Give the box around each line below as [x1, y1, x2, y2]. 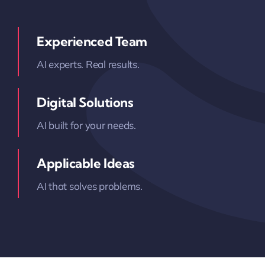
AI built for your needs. [36, 119, 136, 131]
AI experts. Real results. [36, 58, 140, 70]
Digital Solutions [36, 94, 134, 111]
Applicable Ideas [36, 155, 135, 172]
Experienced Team [36, 33, 147, 50]
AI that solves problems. [36, 180, 143, 192]
